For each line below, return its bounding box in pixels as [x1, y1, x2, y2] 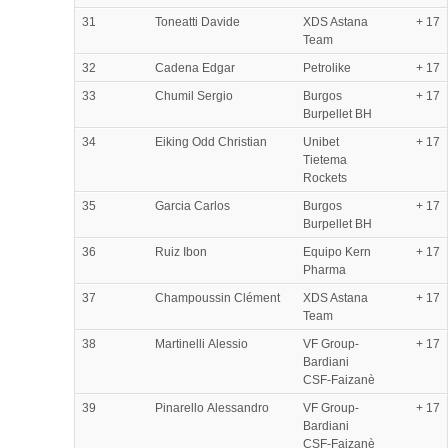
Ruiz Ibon [155, 244, 207, 259]
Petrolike [303, 60, 351, 75]
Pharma [303, 262, 346, 277]
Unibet [303, 134, 339, 149]
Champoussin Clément [155, 290, 280, 305]
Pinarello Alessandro [155, 400, 269, 415]
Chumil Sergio [155, 88, 233, 103]
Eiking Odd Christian [155, 134, 267, 149]
